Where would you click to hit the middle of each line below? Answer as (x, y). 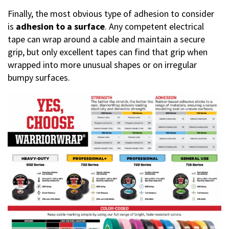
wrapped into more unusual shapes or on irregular (102, 64)
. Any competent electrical (154, 26)
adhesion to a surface (60, 26)
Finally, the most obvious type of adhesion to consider (111, 13)
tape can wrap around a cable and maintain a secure (106, 39)
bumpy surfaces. (39, 77)
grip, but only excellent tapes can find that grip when (108, 52)
